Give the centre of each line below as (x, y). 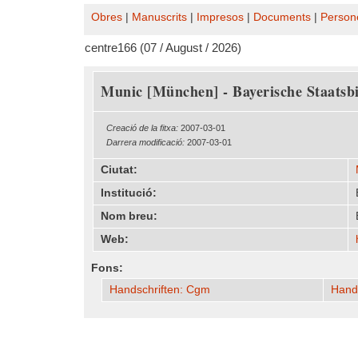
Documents (282, 17)
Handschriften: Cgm (160, 290)
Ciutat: (119, 170)
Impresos (220, 17)
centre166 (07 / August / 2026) (163, 48)
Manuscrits (159, 17)
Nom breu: (129, 216)
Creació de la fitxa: (142, 128)
